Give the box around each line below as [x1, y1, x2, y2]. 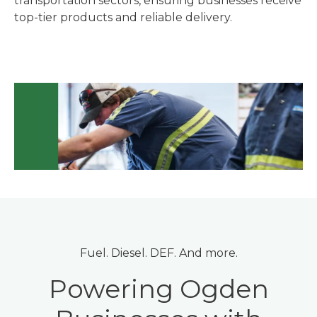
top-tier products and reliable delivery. [14, 11, 232, 25]
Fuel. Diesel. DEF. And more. [79, 246, 238, 260]
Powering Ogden [48, 273, 269, 305]
